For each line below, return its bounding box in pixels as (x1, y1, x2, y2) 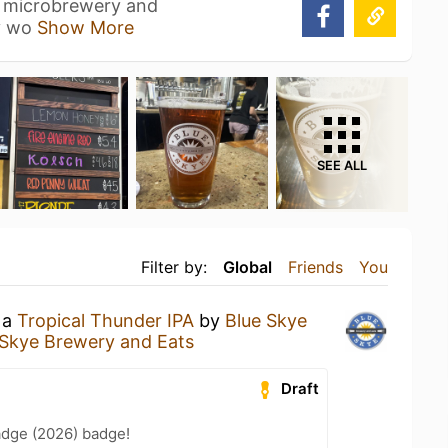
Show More (37, 17, 134, 38)
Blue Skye (225, 310, 307, 331)
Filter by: (141, 257, 207, 277)
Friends (288, 257, 343, 277)
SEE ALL (317, 158, 367, 173)
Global (223, 257, 272, 277)
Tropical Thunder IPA (17, 310, 194, 331)
